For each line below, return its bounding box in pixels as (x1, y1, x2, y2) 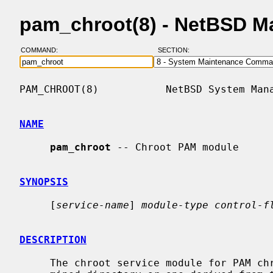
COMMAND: (20, 46, 65, 54)
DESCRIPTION (19, 233, 87, 246)
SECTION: (157, 46, 195, 54)
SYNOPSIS (19, 175, 68, 188)
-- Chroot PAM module (111, 141, 239, 153)
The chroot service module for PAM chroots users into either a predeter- (19, 257, 50, 269)
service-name (56, 199, 129, 211)
